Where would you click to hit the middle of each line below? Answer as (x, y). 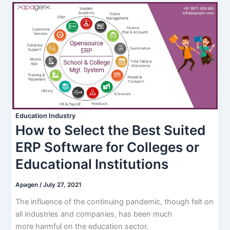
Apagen (27, 185)
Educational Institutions (92, 164)
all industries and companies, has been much (94, 214)
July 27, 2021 (62, 185)
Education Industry (45, 116)
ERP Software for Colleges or (107, 147)
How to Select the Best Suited (110, 130)
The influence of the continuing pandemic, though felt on (114, 202)
